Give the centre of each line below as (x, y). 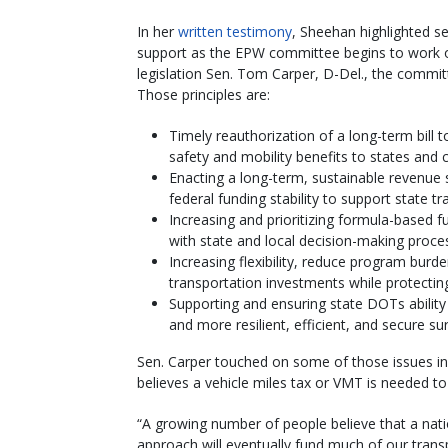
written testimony (235, 31)
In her (157, 31)
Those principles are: (203, 94)
